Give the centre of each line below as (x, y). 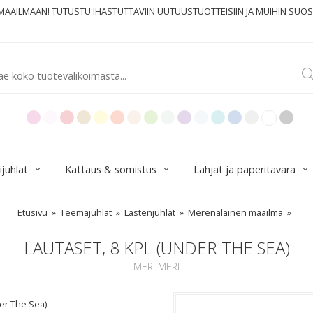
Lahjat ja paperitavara (245, 169)
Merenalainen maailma (235, 212)
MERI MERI (156, 267)
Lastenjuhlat (150, 212)
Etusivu (32, 212)
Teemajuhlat (86, 212)
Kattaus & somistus (111, 169)
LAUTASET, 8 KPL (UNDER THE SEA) (156, 248)
